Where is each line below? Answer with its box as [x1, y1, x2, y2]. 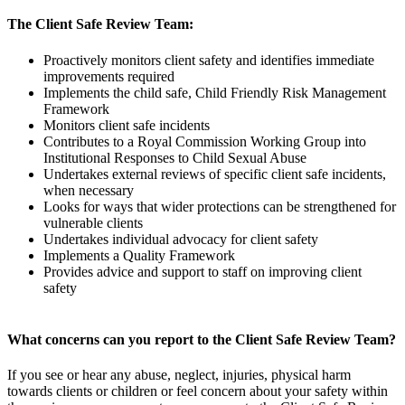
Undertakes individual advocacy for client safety [43, 231, 318, 247]
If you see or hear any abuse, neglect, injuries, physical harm [7, 367, 351, 383]
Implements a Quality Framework [43, 247, 235, 263]
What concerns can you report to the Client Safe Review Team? [7, 331, 396, 347]
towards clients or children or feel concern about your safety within [7, 383, 388, 400]
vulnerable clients [43, 214, 143, 231]
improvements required [43, 68, 174, 84]
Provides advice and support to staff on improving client [43, 263, 362, 279]
